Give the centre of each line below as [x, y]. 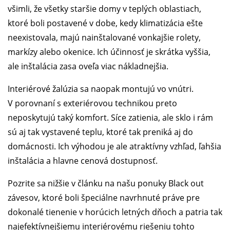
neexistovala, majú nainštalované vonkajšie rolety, [104, 37]
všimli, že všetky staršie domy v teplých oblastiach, [104, 8]
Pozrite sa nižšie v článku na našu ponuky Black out [106, 183]
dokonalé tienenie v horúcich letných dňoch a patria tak [115, 212]
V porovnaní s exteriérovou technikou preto [92, 103]
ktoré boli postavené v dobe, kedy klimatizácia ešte [105, 23]
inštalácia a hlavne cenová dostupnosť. [83, 160]
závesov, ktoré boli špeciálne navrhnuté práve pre [104, 197]
